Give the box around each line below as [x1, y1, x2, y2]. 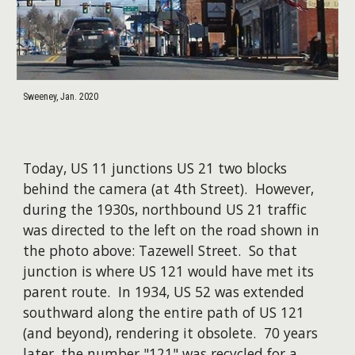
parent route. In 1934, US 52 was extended [23, 282, 305, 301]
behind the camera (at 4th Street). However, [23, 179, 315, 198]
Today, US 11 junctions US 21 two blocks [23, 158, 288, 177]
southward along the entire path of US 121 [23, 303, 305, 322]
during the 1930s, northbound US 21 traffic [23, 200, 307, 219]
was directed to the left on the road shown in [23, 220, 320, 239]
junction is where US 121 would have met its [23, 261, 315, 281]
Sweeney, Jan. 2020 [23, 90, 99, 102]
